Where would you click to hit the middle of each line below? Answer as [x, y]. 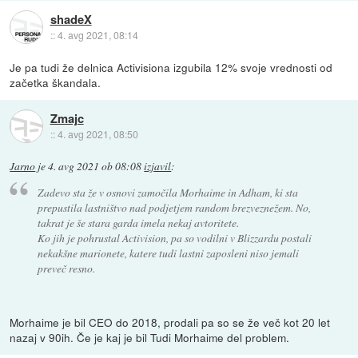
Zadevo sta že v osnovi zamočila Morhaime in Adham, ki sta [167, 193]
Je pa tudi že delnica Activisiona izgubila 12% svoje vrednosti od [171, 67]
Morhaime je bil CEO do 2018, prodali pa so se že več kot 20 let [170, 322]
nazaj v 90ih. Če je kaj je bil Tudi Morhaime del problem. [150, 338]
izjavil [158, 166]
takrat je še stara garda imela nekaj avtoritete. [138, 223]
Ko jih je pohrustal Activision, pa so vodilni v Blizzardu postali [174, 238]
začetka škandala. [56, 82]
